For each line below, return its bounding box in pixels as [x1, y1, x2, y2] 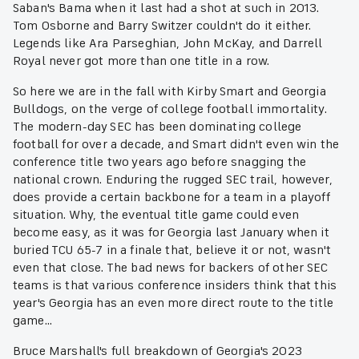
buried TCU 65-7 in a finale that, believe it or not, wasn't [13, 242, 332, 259]
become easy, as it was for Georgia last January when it [13, 224, 329, 241]
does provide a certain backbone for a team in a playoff [13, 189, 330, 206]
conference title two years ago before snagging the [13, 154, 307, 171]
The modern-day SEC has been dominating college [13, 119, 302, 135]
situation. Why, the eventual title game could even [13, 207, 300, 224]
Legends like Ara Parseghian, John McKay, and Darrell [13, 35, 323, 52]
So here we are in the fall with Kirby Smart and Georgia [13, 83, 326, 100]
